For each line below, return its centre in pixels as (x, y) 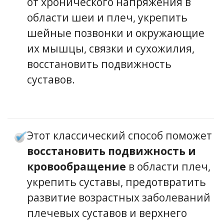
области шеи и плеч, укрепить (107, 17)
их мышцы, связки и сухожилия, (110, 48)
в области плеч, (168, 166)
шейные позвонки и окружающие (115, 33)
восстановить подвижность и (111, 151)
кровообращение (76, 166)
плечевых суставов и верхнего (107, 213)
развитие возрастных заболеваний (118, 197)
